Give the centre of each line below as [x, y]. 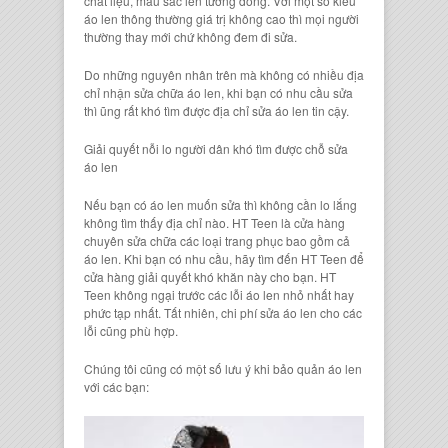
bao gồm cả [316, 240]
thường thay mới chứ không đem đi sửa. [190, 36]
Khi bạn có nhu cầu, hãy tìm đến [211, 258]
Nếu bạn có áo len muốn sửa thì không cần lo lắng [220, 204]
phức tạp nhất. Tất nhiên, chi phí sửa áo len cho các [223, 312]
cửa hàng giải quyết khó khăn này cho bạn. [202, 276]
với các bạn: [116, 386]
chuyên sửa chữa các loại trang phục [183, 240]
